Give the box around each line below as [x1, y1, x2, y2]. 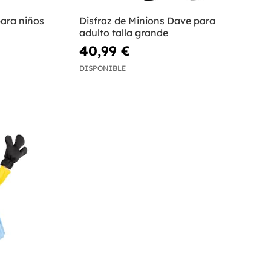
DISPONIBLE [79, 64, 126, 73]
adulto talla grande [79, 26, 169, 39]
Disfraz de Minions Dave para [79, 14, 216, 27]
